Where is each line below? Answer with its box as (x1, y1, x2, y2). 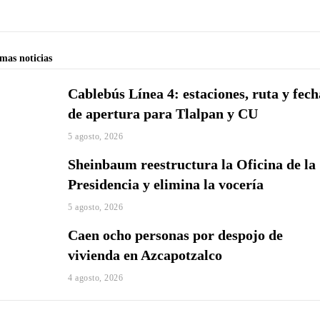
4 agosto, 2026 (68, 273, 124, 284)
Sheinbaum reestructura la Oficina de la (68, 156, 316, 172)
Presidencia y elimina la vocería (68, 176, 264, 192)
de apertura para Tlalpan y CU (68, 105, 259, 121)
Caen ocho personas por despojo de (68, 227, 284, 244)
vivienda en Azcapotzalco (68, 247, 223, 264)
